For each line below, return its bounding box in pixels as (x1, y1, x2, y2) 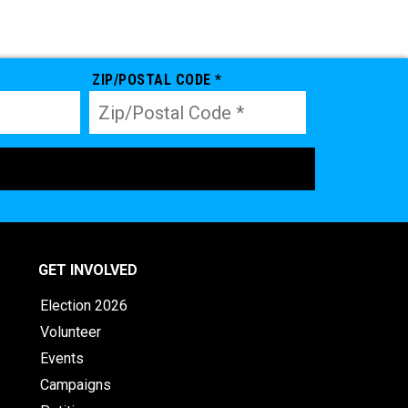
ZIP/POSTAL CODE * (92, 71, 222, 89)
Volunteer (39, 323, 101, 342)
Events (39, 350, 84, 368)
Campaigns (39, 376, 111, 394)
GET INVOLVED (37, 261, 138, 280)
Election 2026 (39, 297, 127, 315)
